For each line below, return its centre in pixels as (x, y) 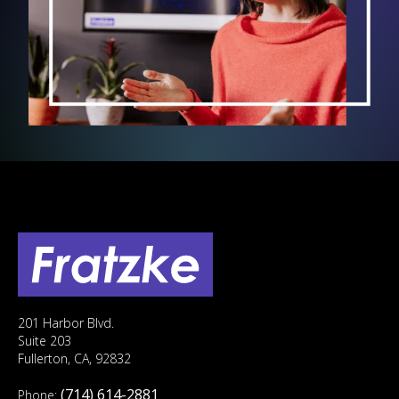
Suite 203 (45, 340)
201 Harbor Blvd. (66, 322)
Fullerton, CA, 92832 (74, 358)
